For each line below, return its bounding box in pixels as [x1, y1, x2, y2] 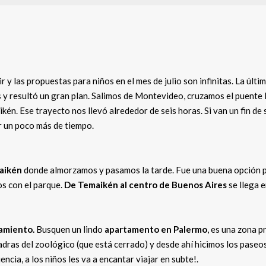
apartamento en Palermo [103, 224, 207, 235]
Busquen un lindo [34, 224, 103, 235]
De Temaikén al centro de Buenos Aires [64, 179, 227, 190]
